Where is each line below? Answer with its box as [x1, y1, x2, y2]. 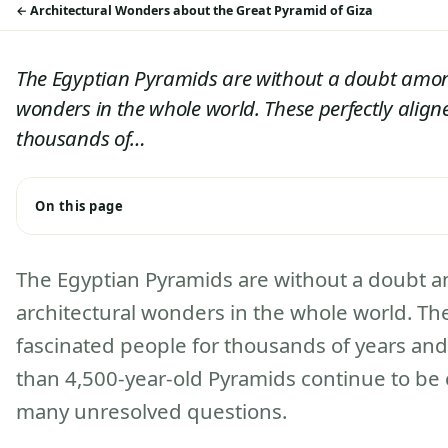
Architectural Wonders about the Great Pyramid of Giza [30, 2, 373, 19]
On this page [35, 197, 124, 215]
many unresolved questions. [16, 397, 287, 425]
